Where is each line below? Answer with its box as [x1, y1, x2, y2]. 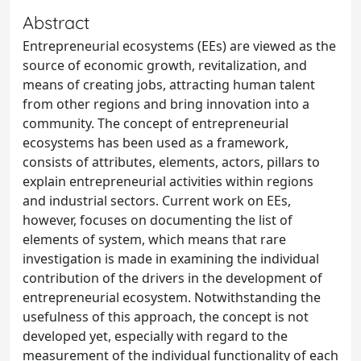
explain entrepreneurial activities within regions [23, 172, 313, 190]
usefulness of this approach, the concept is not [23, 308, 309, 326]
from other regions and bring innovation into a [23, 95, 309, 113]
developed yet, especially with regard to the [23, 327, 288, 345]
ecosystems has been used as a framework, [23, 134, 288, 151]
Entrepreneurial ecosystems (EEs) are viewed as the [23, 37, 336, 55]
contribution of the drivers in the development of [23, 269, 322, 287]
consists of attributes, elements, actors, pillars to [23, 153, 320, 171]
